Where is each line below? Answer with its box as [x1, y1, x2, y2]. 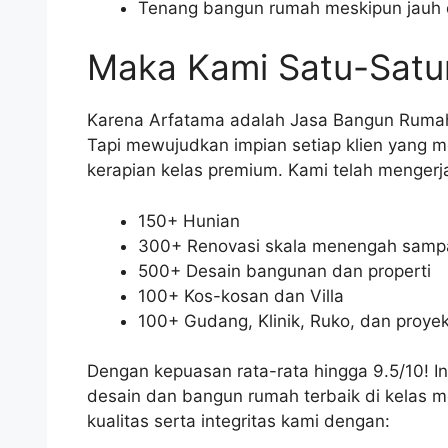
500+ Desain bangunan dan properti [138, 260, 431, 281]
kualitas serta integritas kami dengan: [87, 411, 390, 432]
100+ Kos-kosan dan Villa [138, 285, 344, 306]
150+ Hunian [138, 210, 240, 231]
